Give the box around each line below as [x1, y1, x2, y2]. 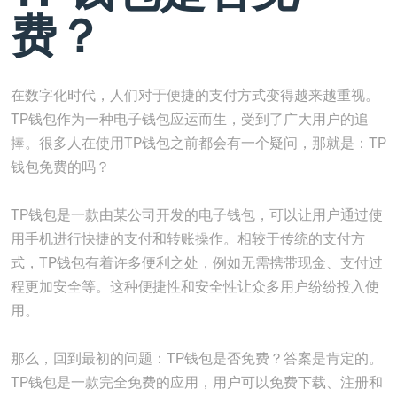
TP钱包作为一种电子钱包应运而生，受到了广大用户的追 [11, 111, 369, 128]
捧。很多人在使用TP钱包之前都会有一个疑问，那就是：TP [11, 135, 386, 152]
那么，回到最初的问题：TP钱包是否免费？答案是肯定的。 [11, 350, 383, 367]
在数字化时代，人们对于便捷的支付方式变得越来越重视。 [11, 87, 379, 104]
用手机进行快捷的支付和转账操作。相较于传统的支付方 [11, 230, 365, 247]
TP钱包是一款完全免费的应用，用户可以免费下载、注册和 [11, 374, 383, 391]
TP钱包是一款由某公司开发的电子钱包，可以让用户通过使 [11, 206, 383, 223]
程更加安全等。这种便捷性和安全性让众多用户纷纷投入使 [11, 278, 379, 295]
